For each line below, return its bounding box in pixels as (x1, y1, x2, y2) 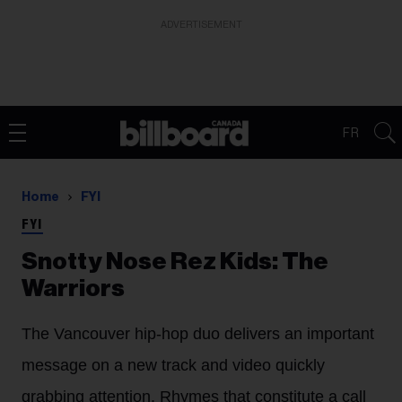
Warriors (22, 276, 125, 301)
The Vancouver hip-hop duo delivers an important (22, 325, 374, 343)
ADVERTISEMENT (160, 20, 242, 30)
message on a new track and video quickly (22, 356, 325, 374)
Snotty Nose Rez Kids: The (22, 249, 328, 274)
